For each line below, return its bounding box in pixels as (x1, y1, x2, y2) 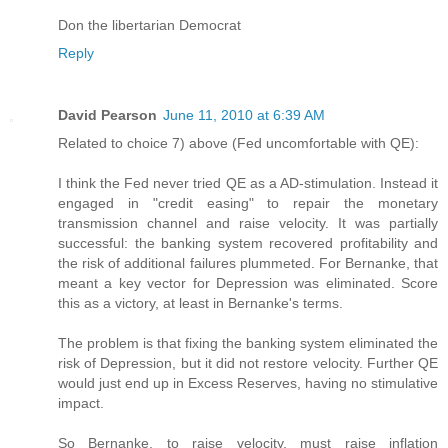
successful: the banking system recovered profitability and (58, 234, 438, 251)
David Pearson (58, 106, 157, 123)
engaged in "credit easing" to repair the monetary (58, 194, 438, 211)
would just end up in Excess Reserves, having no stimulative (58, 374, 438, 391)
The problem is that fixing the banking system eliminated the (58, 334, 438, 351)
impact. (58, 394, 104, 411)
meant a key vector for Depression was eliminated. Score (58, 274, 438, 291)
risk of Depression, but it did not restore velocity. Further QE (58, 354, 438, 371)
